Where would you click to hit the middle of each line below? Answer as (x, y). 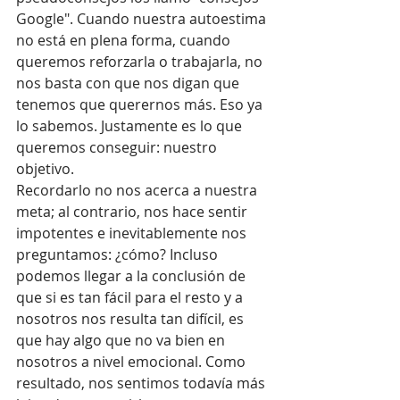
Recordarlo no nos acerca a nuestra (138, 190)
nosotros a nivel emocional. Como (133, 362)
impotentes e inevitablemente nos (133, 233)
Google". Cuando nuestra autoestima (143, 19)
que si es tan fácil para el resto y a (131, 297)
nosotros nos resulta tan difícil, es (132, 319)
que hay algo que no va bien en (122, 340)
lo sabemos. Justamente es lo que (131, 126)
